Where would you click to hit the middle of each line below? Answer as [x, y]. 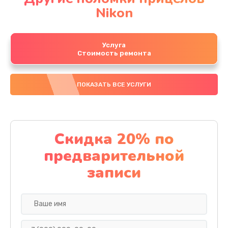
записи [114, 173]
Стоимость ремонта [114, 53]
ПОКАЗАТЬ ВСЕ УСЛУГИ [114, 84]
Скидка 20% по [114, 139]
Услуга [114, 45]
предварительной [114, 156]
